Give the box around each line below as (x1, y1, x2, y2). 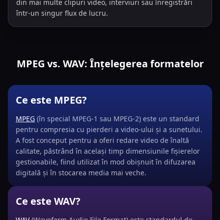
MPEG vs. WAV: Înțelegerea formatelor (16, 57, 204, 70)
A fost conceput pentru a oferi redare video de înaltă (16, 136, 189, 145)
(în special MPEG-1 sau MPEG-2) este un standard (35, 114, 199, 123)
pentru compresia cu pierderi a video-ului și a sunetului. (16, 125, 202, 134)
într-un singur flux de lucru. (16, 8, 108, 18)
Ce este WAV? (16, 194, 81, 208)
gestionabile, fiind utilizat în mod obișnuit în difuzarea (16, 157, 195, 166)
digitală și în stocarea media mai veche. (16, 168, 146, 177)
